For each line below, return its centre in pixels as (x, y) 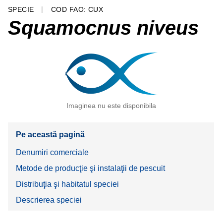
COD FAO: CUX (77, 10)
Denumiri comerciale (52, 152)
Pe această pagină (50, 135)
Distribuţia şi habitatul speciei (67, 184)
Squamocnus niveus (103, 28)
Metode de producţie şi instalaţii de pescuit (90, 168)
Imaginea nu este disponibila (111, 105)
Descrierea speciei (49, 200)
